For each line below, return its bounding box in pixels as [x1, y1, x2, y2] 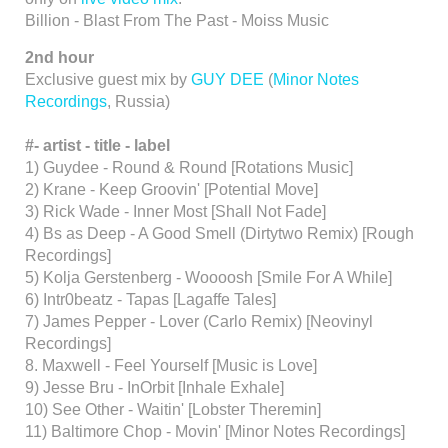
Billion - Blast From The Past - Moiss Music [25, 12, 329, 29]
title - [94, 137, 134, 154]
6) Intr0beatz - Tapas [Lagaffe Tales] [25, 291, 276, 308]
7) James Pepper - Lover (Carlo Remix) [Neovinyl [25, 313, 373, 330]
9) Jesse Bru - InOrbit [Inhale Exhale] [25, 379, 284, 396]
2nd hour [25, 49, 94, 66]
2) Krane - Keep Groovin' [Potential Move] [25, 181, 318, 198]
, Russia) [107, 93, 170, 110]
